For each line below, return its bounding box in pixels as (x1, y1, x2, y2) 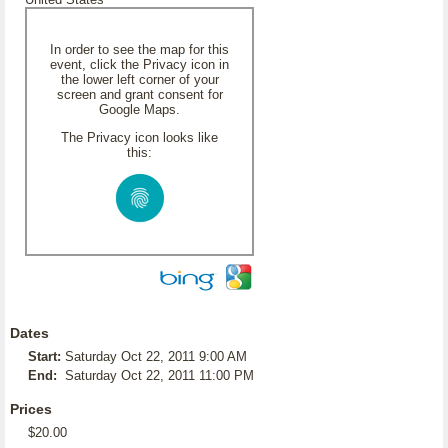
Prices (10, 401, 52, 417)
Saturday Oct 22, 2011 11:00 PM (65, 368, 254, 383)
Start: (28, 349, 61, 364)
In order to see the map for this (50, 42, 229, 57)
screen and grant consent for (56, 87, 223, 102)
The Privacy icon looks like (61, 130, 218, 145)
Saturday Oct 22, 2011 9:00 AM (65, 349, 247, 364)
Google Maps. (99, 102, 180, 117)
